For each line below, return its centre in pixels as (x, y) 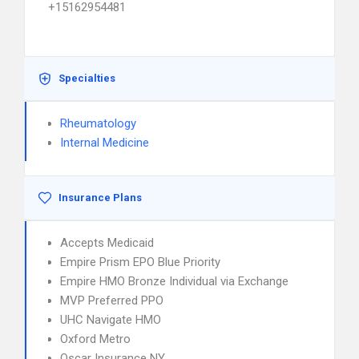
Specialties (87, 78)
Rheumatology (98, 123)
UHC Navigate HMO (111, 320)
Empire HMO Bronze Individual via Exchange (174, 281)
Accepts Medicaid (107, 243)
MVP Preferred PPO (112, 301)
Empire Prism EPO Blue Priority (140, 262)
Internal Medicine (105, 143)
